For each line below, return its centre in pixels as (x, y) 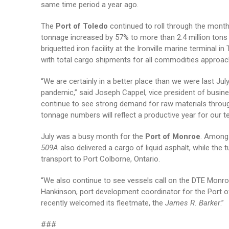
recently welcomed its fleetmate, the (103, 203)
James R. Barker (192, 203)
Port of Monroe (173, 137)
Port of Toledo (83, 26)
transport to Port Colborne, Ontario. (100, 159)
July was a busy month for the (93, 137)
